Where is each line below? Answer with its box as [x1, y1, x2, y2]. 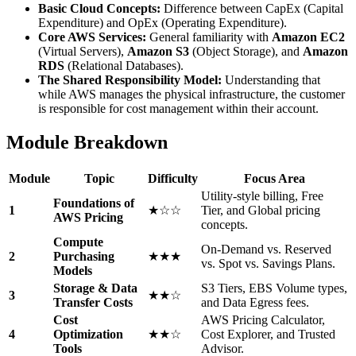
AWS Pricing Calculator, [201, 313, 325, 327]
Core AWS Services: [38, 30, 146, 44]
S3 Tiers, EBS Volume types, [201, 281, 347, 296]
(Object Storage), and [189, 44, 303, 59]
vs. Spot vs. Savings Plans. [201, 257, 335, 271]
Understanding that [222, 73, 320, 87]
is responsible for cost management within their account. [38, 102, 319, 116]
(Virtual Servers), [38, 44, 127, 59]
